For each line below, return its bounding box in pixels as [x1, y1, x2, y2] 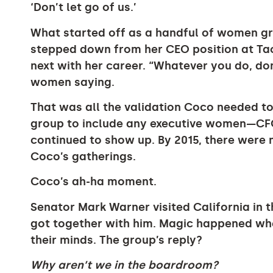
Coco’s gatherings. [30, 149, 136, 163]
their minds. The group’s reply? [30, 233, 202, 247]
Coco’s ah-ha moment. [30, 175, 157, 189]
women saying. [30, 75, 115, 89]
